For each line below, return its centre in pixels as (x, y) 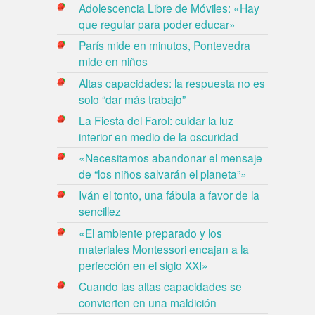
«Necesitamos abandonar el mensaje (171, 158)
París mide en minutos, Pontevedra (165, 45)
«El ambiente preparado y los (151, 232)
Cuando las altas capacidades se (161, 286)
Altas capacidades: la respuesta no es (172, 83)
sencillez (100, 211)
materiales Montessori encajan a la (164, 249)
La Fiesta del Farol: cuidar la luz (156, 120)
